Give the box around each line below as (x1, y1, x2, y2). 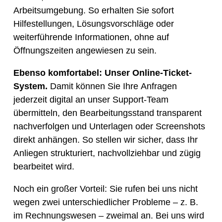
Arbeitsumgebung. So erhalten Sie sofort (13, 5, 174, 16)
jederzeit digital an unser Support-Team (13, 95, 168, 105)
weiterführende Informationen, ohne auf (13, 32, 169, 43)
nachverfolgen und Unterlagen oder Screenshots (13, 121, 205, 132)
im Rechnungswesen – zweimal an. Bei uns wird (13, 211, 204, 221)
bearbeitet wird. (13, 162, 74, 172)
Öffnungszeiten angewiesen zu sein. (13, 46, 157, 56)
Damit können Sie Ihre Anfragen (47, 81, 177, 92)
